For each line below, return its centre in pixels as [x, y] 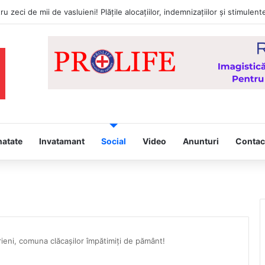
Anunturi [201, 141]
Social [114, 141]
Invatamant [62, 141]
